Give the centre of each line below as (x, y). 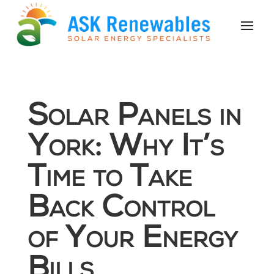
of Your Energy (132, 241)
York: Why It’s (125, 149)
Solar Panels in (134, 118)
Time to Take (109, 180)
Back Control (121, 210)
